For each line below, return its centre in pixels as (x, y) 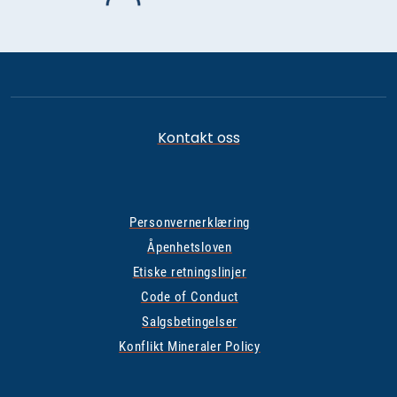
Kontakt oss (198, 138)
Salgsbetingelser (190, 322)
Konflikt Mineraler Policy (190, 346)
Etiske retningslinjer (190, 272)
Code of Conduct (190, 297)
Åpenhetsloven (190, 247)
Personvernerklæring (190, 222)
